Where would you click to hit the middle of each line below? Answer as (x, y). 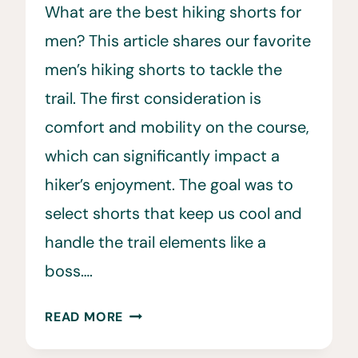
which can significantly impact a (162, 155)
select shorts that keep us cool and (173, 213)
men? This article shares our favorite (178, 40)
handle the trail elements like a (155, 242)
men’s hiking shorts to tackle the (163, 69)
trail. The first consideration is (153, 98)
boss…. (69, 270)
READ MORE (84, 316)
